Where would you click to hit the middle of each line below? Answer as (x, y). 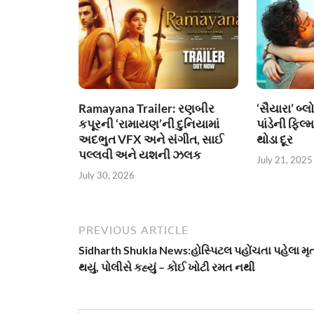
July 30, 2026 (107, 175)
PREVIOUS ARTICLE (134, 230)
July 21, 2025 (284, 159)
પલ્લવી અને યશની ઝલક (140, 155)
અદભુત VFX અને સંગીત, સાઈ (151, 139)
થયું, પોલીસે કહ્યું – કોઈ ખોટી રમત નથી (167, 266)
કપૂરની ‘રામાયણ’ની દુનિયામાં (149, 124)
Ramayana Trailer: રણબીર (146, 109)
